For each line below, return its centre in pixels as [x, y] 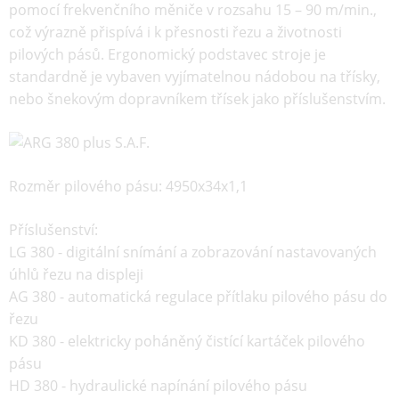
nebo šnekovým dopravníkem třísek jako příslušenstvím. [197, 99]
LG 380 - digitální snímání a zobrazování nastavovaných [193, 252]
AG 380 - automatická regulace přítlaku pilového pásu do [198, 297]
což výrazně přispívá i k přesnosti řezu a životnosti [175, 32]
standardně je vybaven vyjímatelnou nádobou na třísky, [195, 77]
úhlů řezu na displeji [76, 274]
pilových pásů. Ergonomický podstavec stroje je [167, 54]
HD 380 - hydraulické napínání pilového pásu [158, 386]
